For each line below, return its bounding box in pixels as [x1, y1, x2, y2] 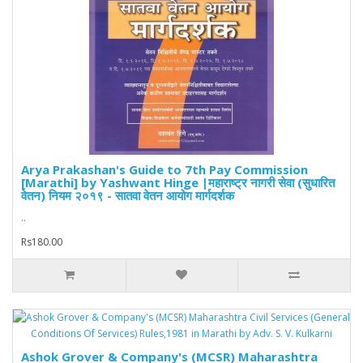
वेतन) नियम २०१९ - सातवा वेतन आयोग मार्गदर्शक [21, 187, 234, 204]
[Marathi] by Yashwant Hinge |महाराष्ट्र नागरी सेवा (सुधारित [21, 174, 335, 191]
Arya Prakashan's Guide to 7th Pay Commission [21, 161, 308, 178]
